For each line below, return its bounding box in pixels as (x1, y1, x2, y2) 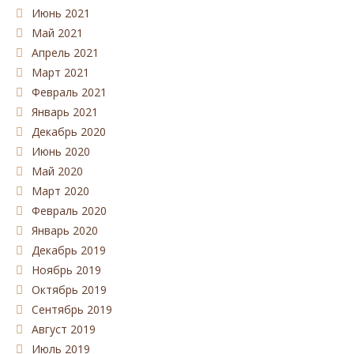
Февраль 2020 (32, 203, 107, 219)
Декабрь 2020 (32, 124, 106, 140)
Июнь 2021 (32, 6, 90, 21)
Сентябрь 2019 (32, 302, 112, 318)
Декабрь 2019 (32, 243, 106, 258)
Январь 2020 (32, 223, 98, 239)
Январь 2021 (32, 104, 98, 120)
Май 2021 (32, 25, 83, 41)
